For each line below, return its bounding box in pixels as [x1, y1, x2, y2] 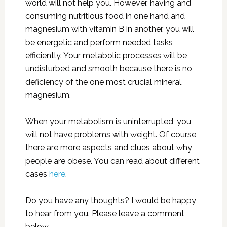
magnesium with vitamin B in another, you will [25, 24, 194, 34]
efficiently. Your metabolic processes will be [25, 51, 187, 61]
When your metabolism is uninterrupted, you [25, 117, 191, 127]
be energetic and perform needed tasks [25, 37, 173, 48]
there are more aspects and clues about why [25, 143, 192, 153]
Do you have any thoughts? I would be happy [25, 196, 196, 206]
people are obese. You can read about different [25, 156, 200, 166]
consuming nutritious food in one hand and [25, 11, 185, 21]
